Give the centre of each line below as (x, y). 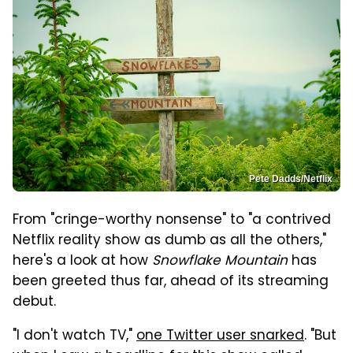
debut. (34, 302)
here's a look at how (82, 261)
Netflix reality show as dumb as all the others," (169, 241)
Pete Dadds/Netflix (291, 178)
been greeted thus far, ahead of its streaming (171, 282)
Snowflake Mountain (220, 261)
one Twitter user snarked (220, 336)
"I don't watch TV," (74, 336)
